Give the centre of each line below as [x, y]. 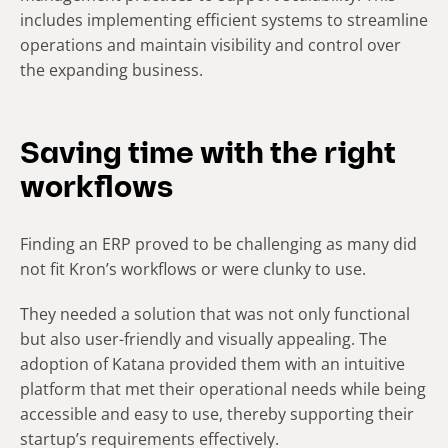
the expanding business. [111, 69]
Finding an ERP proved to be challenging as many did [218, 243]
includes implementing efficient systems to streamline [224, 19]
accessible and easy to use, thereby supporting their [217, 413]
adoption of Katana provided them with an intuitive [212, 363]
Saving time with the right [208, 155]
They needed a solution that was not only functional [215, 313]
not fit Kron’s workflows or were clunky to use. [193, 268]
